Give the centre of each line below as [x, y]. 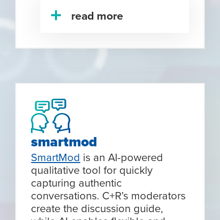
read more [97, 16]
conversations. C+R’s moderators [109, 195]
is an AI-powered [122, 157]
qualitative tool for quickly [92, 170]
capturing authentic [77, 183]
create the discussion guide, [97, 208]
